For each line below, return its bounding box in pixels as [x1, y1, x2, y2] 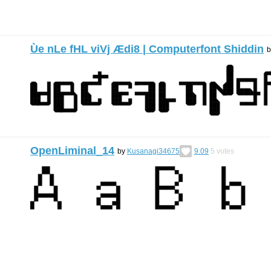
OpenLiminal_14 [30, 145, 114, 157]
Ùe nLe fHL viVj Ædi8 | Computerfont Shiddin [30, 43, 264, 55]
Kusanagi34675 [127, 146, 180, 155]
